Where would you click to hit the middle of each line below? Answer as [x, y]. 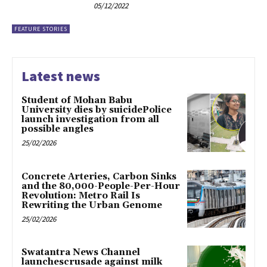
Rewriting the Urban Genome [92, 205]
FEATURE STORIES [41, 29]
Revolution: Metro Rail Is [81, 195]
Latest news [61, 76]
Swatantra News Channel [81, 253]
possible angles [58, 129]
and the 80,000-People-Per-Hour [101, 186]
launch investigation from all [90, 119]
